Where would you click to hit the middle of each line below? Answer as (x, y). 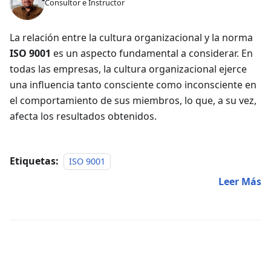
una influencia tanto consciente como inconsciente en (133, 84)
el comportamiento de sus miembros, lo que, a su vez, (133, 100)
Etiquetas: (34, 161)
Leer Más (240, 181)
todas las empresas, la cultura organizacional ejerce (128, 69)
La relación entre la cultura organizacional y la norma (131, 37)
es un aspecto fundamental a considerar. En (152, 53)
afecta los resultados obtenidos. (83, 116)
